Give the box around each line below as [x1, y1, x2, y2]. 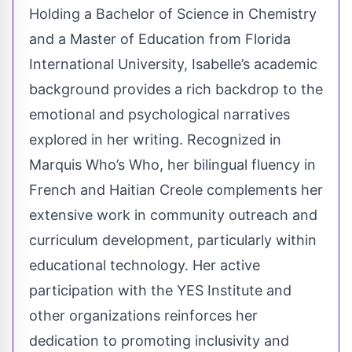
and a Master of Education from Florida [29, 31, 291, 48]
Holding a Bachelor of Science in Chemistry [29, 5, 317, 23]
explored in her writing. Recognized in [29, 131, 281, 148]
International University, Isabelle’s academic [29, 56, 317, 73]
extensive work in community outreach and [29, 207, 317, 224]
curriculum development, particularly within [29, 232, 317, 249]
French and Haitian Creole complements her [29, 181, 323, 199]
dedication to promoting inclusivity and [29, 332, 289, 350]
